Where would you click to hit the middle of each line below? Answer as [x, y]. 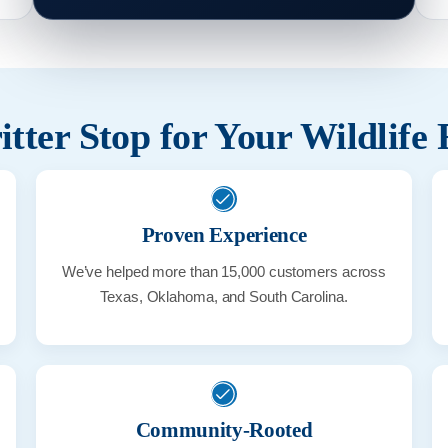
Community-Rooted [224, 429]
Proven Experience [224, 234]
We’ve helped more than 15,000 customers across [224, 271]
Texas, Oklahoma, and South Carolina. [224, 296]
